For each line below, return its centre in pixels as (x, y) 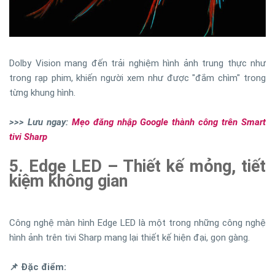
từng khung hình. (42, 93)
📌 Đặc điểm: (38, 267)
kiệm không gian (68, 181)
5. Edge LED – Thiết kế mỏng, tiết (137, 167)
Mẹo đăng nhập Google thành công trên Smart (169, 122)
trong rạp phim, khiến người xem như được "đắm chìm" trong (137, 78)
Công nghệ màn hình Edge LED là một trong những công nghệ (137, 223)
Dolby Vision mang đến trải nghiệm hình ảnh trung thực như (137, 64)
